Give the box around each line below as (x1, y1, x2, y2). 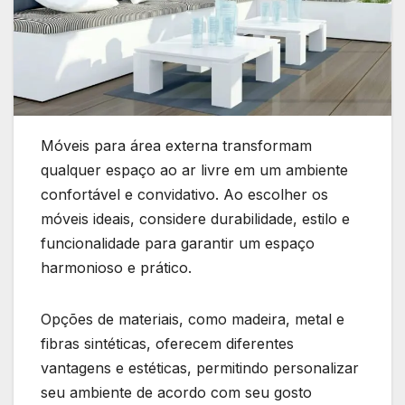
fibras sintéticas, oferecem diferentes (41, 334, 294, 353)
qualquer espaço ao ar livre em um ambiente (41, 161, 348, 180)
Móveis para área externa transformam (41, 137, 312, 155)
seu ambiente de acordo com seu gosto (41, 383, 312, 402)
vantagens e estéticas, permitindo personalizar (41, 359, 359, 378)
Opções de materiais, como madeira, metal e (41, 310, 344, 329)
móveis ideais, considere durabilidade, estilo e (41, 210, 350, 229)
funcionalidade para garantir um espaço (41, 234, 315, 253)
